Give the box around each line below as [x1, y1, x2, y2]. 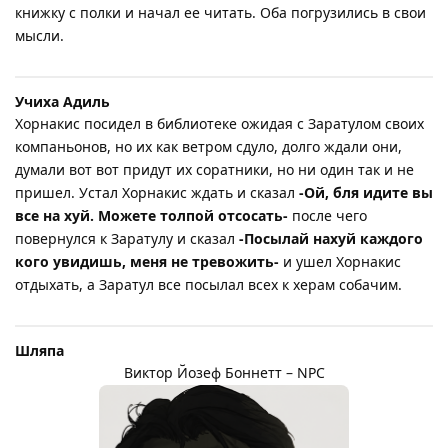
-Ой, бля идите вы [299, 182, 433, 202]
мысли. [15, 25, 64, 45]
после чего [288, 205, 367, 225]
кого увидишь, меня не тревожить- [15, 251, 279, 271]
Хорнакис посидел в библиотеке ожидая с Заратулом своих [15, 113, 424, 133]
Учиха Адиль [15, 91, 110, 111]
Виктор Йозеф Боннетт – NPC [123, 362, 325, 382]
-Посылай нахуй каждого [239, 228, 423, 248]
